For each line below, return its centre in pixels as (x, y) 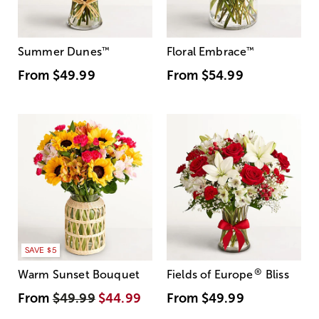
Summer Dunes (60, 51)
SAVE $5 (41, 250)
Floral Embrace (207, 51)
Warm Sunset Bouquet (79, 274)
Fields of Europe (210, 274)
